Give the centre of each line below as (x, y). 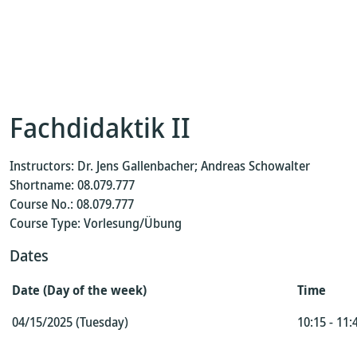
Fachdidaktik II (100, 127)
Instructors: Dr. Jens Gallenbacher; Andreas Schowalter (160, 166)
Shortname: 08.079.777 (72, 185)
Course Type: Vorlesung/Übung (96, 223)
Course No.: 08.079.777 (72, 204)
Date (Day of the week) (79, 290)
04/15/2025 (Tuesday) (70, 322)
